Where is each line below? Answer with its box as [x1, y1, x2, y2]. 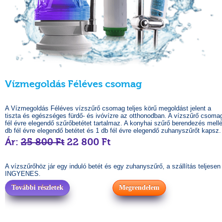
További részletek [11, 184, 63, 191]
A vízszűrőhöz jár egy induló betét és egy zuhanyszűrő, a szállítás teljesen [5, 163, 221, 170]
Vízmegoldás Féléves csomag [5, 78, 142, 90]
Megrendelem [119, 184, 160, 191]
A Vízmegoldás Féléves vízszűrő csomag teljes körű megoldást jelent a [5, 105, 211, 112]
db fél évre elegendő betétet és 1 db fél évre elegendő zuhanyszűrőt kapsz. [5, 127, 221, 134]
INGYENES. [5, 170, 41, 177]
